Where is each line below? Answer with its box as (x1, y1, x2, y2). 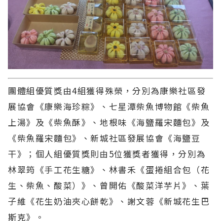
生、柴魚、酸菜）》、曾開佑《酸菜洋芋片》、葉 (8, 179, 210, 192)
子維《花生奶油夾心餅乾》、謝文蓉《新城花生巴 (8, 195, 210, 208)
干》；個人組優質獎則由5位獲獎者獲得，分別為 (8, 147, 206, 160)
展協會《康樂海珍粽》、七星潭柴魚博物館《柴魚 (8, 100, 210, 113)
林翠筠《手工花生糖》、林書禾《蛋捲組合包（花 (8, 163, 210, 176)
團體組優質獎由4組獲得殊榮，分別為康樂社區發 (8, 84, 206, 97)
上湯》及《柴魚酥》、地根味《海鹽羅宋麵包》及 (8, 116, 210, 129)
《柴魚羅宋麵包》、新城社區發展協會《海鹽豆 (8, 132, 201, 145)
